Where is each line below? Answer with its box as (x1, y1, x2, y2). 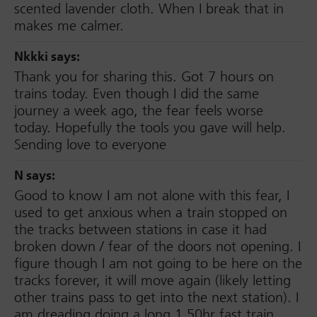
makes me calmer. (14, 17, 124, 35)
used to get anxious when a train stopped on (14, 204, 287, 221)
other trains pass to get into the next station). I (14, 289, 299, 306)
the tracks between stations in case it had (14, 221, 267, 238)
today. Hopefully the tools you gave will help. (14, 119, 286, 137)
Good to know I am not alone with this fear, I (14, 187, 289, 204)
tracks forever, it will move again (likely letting (14, 272, 291, 289)
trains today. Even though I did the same (14, 85, 259, 103)
